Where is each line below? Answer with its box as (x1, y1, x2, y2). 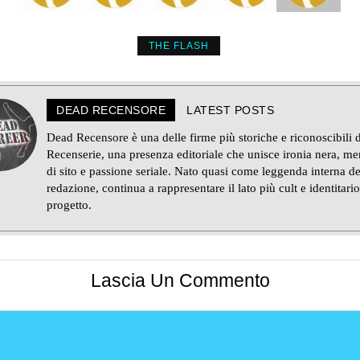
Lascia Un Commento (90, 271, 270, 292)
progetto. (47, 198, 92, 211)
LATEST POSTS (186, 104, 274, 117)
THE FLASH (148, 40, 209, 51)
